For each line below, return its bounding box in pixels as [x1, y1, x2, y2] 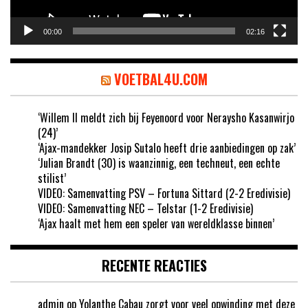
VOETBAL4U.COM [113, 68, 208, 89]
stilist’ [38, 169, 66, 186]
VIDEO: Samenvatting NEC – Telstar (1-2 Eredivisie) [38, 199, 253, 217]
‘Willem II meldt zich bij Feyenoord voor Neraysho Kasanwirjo [38, 109, 294, 126]
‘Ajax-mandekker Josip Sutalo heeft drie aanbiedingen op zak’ [38, 139, 296, 156]
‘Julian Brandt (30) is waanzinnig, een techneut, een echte [38, 154, 280, 171]
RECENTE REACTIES [101, 254, 207, 276]
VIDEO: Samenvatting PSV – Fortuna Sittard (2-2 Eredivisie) [38, 184, 290, 201]
